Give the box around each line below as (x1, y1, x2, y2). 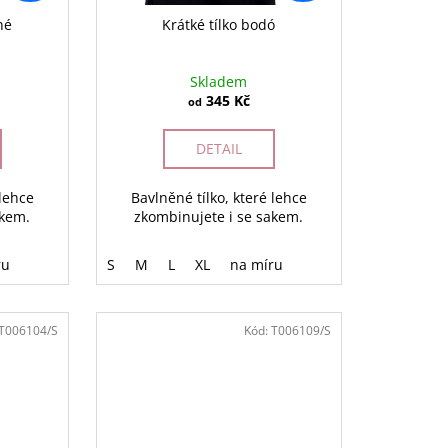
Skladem (190, 72, 248, 92)
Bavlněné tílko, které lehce (130, 188, 307, 208)
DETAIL (195, 139, 242, 159)
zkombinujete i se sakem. (134, 207, 304, 227)
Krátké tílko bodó (162, 15, 276, 35)
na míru (229, 255, 283, 275)
